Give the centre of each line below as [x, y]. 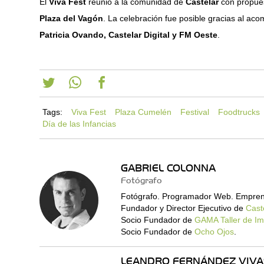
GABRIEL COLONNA [168, 168]
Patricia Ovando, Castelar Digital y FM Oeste [129, 35]
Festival [195, 112]
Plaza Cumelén [143, 112]
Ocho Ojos [214, 232]
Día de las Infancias [80, 124]
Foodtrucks [239, 112]
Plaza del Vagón [72, 18]
